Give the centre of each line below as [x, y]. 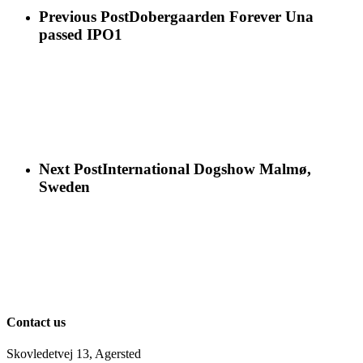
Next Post [70, 169]
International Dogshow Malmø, [207, 169]
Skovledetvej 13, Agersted [74, 354]
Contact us [36, 322]
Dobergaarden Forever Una [221, 16]
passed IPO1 [81, 34]
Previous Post [84, 16]
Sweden [64, 187]
